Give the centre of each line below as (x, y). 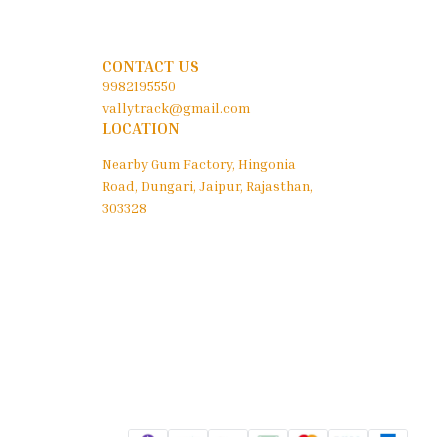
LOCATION (141, 128)
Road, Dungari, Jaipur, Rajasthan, (207, 186)
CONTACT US (150, 66)
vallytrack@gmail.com (176, 108)
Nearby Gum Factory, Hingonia (199, 164)
